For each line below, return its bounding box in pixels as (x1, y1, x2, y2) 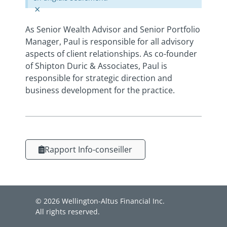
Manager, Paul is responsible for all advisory (25, 35, 194, 47)
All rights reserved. (35, 206, 100, 216)
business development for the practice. (25, 84, 175, 96)
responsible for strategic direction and (25, 72, 172, 84)
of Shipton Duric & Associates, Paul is (25, 60, 167, 71)
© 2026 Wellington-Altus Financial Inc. (35, 196, 165, 206)
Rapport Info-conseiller (45, 143, 132, 155)
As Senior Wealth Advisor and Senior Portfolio (25, 23, 200, 35)
